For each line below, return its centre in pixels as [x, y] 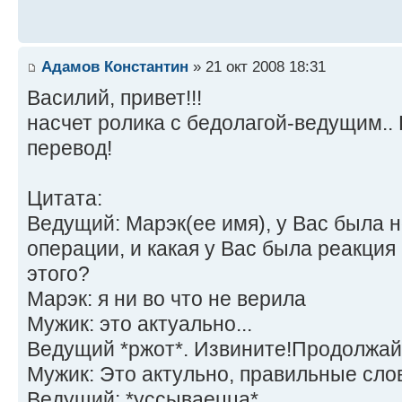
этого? [58, 273]
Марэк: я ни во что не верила [166, 298]
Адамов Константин [115, 66]
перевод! [70, 148]
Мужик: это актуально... [140, 323]
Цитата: [65, 198]
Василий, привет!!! [114, 97]
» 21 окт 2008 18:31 [257, 66]
